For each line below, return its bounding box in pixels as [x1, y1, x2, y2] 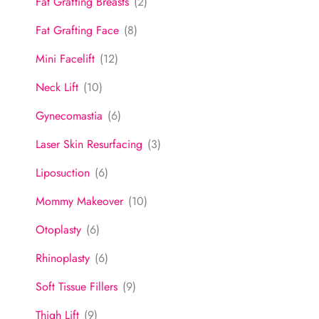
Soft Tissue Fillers [36, 278, 117, 296]
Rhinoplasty [36, 250, 90, 267]
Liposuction [36, 164, 90, 182]
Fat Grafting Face [36, 22, 119, 39]
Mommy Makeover [36, 193, 123, 210]
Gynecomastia [36, 108, 103, 125]
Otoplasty [36, 221, 81, 239]
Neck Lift [36, 79, 78, 96]
